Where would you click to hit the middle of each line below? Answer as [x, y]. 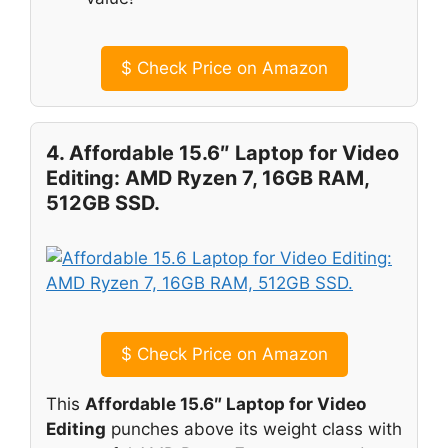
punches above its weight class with [254, 428]
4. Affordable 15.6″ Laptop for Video [222, 153]
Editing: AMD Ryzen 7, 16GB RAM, [207, 178]
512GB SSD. [103, 203]
